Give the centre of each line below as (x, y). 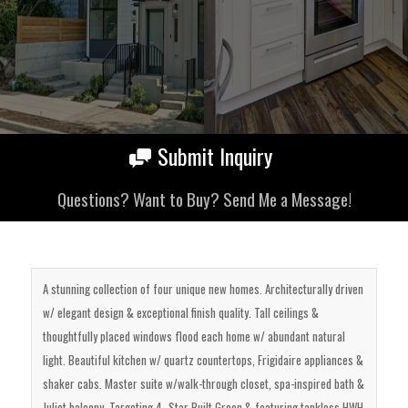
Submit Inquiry (215, 156)
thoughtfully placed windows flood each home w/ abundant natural (194, 336)
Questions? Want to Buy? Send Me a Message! (204, 199)
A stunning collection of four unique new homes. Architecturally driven (203, 288)
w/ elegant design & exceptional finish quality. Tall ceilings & (180, 312)
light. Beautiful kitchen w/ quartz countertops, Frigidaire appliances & (203, 359)
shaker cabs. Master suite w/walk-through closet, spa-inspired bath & (203, 383)
